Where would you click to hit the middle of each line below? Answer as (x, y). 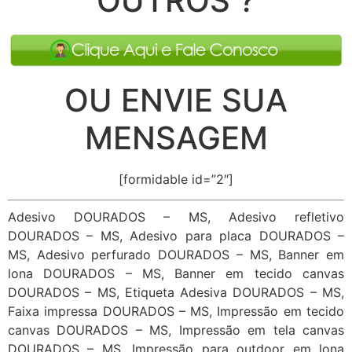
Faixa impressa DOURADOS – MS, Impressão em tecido (176, 312)
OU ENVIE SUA (176, 101)
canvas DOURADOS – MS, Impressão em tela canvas (176, 330)
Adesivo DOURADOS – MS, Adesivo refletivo (176, 217)
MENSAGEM (176, 138)
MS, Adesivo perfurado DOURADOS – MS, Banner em (176, 255)
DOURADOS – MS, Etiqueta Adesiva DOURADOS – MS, (176, 293)
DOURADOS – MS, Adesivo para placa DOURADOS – (176, 236)
